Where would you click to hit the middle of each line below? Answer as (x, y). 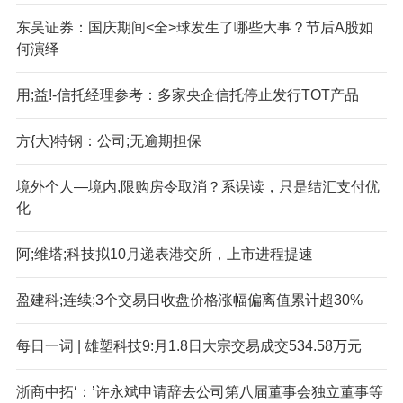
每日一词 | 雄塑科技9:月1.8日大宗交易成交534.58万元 (188, 345)
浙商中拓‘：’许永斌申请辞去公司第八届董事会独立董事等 (199, 391)
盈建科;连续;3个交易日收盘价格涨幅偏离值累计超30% (189, 300)
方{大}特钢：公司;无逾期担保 (108, 140)
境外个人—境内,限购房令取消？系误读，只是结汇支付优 (197, 186)
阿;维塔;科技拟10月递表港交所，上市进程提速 (164, 254)
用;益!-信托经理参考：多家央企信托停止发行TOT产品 (187, 94)
